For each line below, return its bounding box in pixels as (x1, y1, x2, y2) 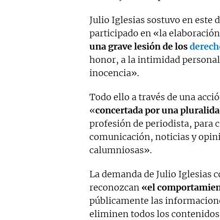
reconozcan (89, 181, 139, 193)
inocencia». (89, 67, 139, 79)
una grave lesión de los (89, 40, 190, 52)
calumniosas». (89, 144, 152, 156)
